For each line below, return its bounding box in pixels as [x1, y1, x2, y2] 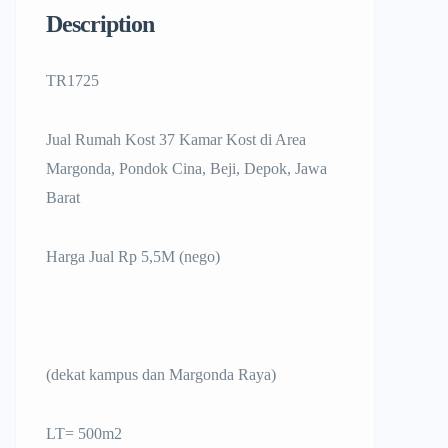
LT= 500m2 [46, 425, 126, 442]
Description [46, 11, 154, 37]
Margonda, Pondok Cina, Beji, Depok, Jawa [46, 160, 327, 177]
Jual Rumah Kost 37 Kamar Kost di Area [46, 131, 306, 148]
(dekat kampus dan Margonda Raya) [46, 366, 276, 383]
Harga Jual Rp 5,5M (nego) [46, 248, 220, 265]
